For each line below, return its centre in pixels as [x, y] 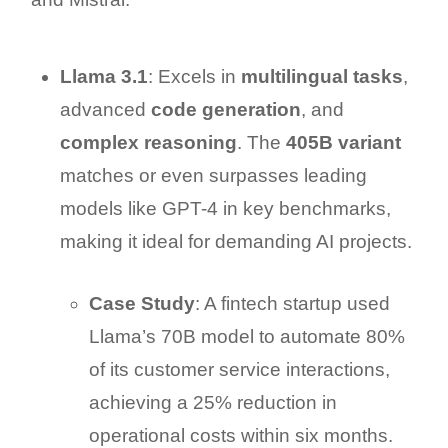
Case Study [141, 304]
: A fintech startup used [292, 304]
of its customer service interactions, [239, 370]
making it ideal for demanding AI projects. [235, 242]
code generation [225, 110]
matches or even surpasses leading [213, 176]
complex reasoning [148, 143]
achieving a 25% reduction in [212, 403]
